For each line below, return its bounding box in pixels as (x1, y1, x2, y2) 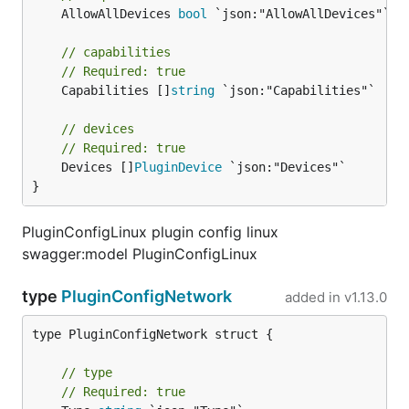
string (171, 83, 215, 98)
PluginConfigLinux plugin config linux (22, 223, 278, 241)
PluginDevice (134, 160, 222, 174)
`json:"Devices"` (222, 160, 346, 174)
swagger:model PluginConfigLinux (22, 245, 257, 263)
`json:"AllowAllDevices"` (207, 6, 390, 21)
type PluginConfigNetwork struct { (32, 327, 273, 341)
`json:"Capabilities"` (215, 83, 375, 98)
